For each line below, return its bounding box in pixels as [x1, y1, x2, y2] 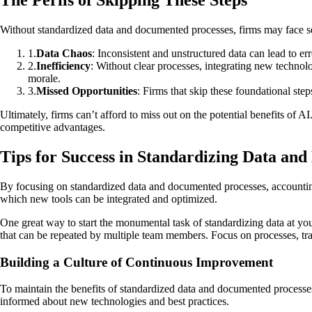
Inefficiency [36, 60, 91, 72]
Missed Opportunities [36, 85, 137, 97]
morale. [28, 72, 61, 85]
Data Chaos [36, 47, 92, 60]
